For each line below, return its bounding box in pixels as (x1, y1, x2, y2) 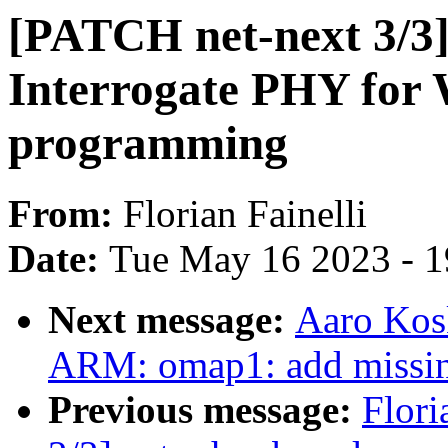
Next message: (48, 298, 295, 342)
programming (8, 117, 288, 169)
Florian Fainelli (123, 192, 367, 236)
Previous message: (48, 388, 362, 432)
